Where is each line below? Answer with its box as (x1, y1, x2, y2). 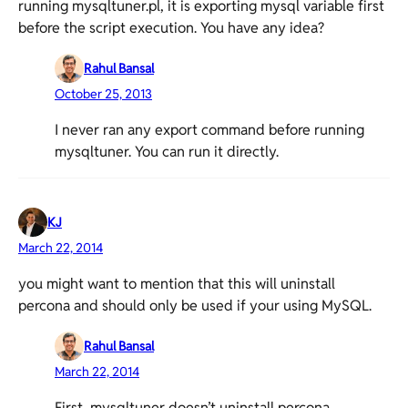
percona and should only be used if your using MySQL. (18, 296, 372, 315)
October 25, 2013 (55, 86, 152, 102)
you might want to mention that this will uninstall (18, 274, 335, 293)
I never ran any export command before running (55, 120, 364, 139)
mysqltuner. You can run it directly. (55, 142, 279, 161)
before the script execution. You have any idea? (18, 18, 324, 37)
